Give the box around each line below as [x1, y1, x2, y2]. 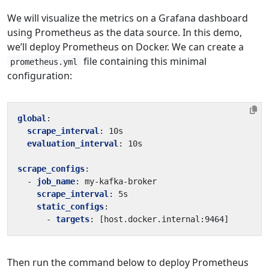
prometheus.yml [10, 57, 78, 67]
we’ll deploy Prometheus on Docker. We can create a [7, 40, 244, 53]
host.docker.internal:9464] [104, 214, 229, 224]
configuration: [7, 69, 72, 82]
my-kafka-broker [85, 177, 157, 186]
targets [56, 214, 89, 224]
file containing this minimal [80, 55, 207, 68]
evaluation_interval [27, 139, 118, 148]
